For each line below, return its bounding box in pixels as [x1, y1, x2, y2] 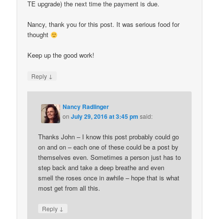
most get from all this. [38, 183, 101, 193]
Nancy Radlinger [63, 102, 109, 111]
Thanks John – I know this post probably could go [38, 131, 179, 141]
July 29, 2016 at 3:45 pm [71, 111, 139, 121]
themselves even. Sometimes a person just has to [38, 152, 181, 162]
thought [27, 30, 51, 40]
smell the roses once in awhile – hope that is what [38, 173, 180, 182]
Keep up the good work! [27, 50, 95, 60]
